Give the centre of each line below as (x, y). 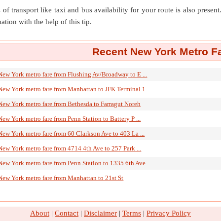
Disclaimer (100, 213)
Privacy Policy (169, 213)
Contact (67, 213)
